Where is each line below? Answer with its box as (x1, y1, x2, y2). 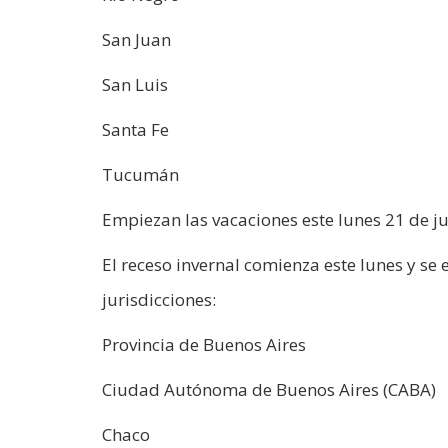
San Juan (102, 27, 171, 51)
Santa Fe (102, 117, 169, 141)
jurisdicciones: (102, 287, 216, 311)
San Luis (102, 72, 168, 96)
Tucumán (102, 162, 179, 186)
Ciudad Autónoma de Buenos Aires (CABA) (102, 377, 436, 401)
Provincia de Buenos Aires (102, 332, 306, 356)
